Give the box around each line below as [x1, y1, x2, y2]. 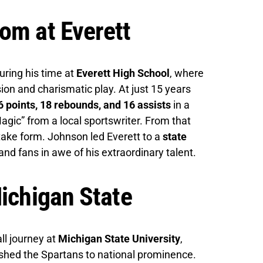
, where [170, 66, 204, 79]
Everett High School [76, 66, 170, 79]
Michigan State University [58, 232, 180, 245]
